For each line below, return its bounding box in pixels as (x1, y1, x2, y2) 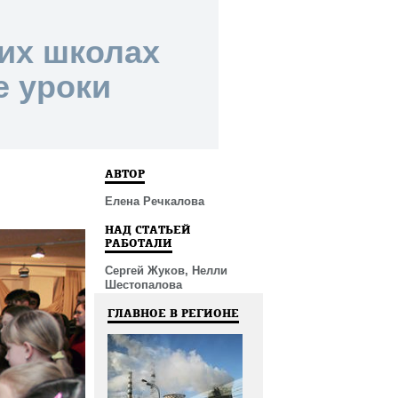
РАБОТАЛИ (105, 236, 172, 250)
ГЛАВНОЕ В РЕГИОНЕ (107, 306, 239, 320)
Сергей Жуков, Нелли (105, 264, 227, 277)
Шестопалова (105, 278, 182, 291)
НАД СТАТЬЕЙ (105, 223, 191, 236)
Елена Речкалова (105, 195, 204, 208)
